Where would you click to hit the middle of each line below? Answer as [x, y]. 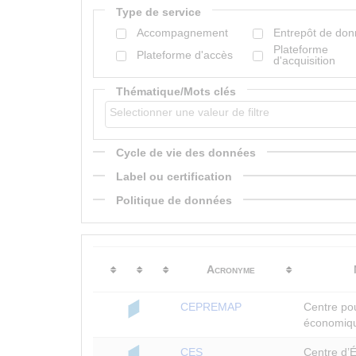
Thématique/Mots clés [176, 91]
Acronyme [230, 269]
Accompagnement [183, 33]
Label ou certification [174, 176]
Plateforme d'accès [185, 55]
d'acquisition [305, 61]
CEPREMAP [211, 306]
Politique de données [174, 200]
